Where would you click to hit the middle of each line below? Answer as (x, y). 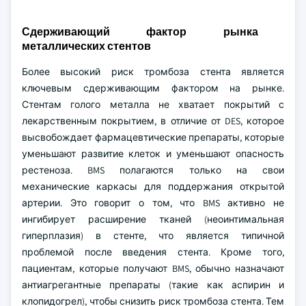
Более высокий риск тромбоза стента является (153, 72)
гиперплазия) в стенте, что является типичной (153, 236)
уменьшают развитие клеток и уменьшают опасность (153, 154)
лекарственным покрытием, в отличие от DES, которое (153, 121)
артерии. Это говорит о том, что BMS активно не (153, 203)
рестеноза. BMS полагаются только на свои (153, 170)
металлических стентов (86, 46)
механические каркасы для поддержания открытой (153, 186)
